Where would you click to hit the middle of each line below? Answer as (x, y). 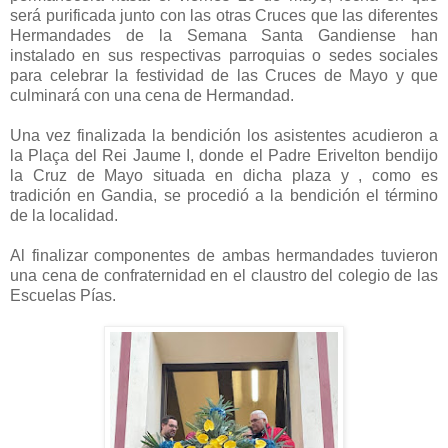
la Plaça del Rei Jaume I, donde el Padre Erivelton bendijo (224, 155)
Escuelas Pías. (63, 295)
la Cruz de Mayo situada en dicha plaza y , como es (224, 175)
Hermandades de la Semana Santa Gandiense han (224, 35)
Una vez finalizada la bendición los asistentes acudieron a (224, 135)
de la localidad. (64, 215)
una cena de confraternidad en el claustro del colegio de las (224, 275)
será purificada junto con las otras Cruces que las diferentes (224, 15)
